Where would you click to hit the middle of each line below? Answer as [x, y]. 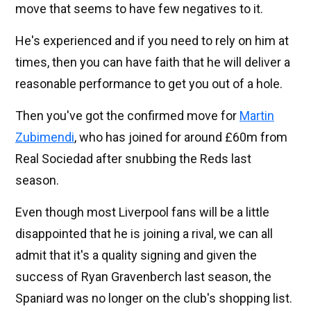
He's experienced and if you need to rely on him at [152, 41]
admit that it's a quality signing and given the [136, 255]
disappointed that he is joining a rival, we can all [144, 234]
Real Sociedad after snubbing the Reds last [133, 159]
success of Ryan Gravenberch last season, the [143, 277]
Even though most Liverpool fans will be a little [142, 212]
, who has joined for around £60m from [181, 137]
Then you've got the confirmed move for [127, 116]
